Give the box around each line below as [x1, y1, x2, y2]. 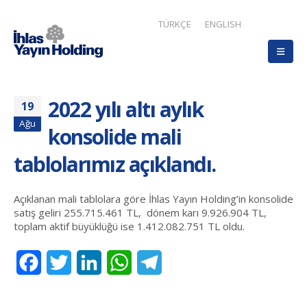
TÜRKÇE [158, 18, 191, 30]
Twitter [71, 255, 109, 270]
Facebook [41, 255, 90, 270]
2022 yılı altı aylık [48, 95, 203, 123]
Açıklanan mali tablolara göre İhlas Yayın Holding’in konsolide [14, 192, 293, 206]
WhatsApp [132, 255, 185, 270]
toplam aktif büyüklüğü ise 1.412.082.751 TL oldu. [14, 219, 245, 233]
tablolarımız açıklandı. [14, 150, 216, 178]
